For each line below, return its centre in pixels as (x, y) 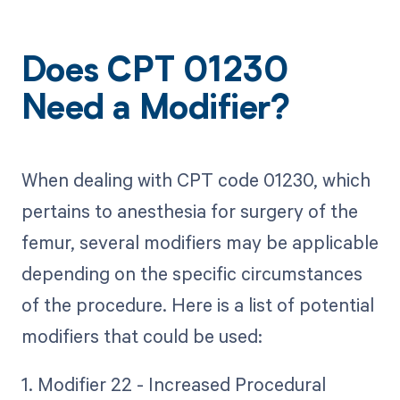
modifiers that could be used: (142, 335)
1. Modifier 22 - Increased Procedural (173, 383)
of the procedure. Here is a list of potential (197, 304)
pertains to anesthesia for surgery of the (189, 210)
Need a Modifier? (155, 111)
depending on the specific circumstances (192, 273)
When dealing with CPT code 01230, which (196, 179)
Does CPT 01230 (155, 74)
